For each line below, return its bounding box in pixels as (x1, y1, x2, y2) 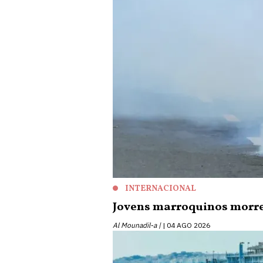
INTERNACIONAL (125, 183, 196, 194)
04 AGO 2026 (167, 221, 210, 230)
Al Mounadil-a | (113, 221, 161, 230)
